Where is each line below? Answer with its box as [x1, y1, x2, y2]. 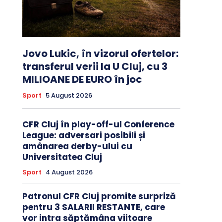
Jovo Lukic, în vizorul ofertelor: [22, 47, 178, 61]
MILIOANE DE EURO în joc [22, 72, 142, 87]
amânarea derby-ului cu [22, 140, 132, 153]
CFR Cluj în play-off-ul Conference [22, 118, 174, 131]
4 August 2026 [45, 167, 93, 177]
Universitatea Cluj [22, 151, 102, 164]
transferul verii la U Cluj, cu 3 [22, 59, 167, 74]
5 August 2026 [45, 91, 92, 101]
